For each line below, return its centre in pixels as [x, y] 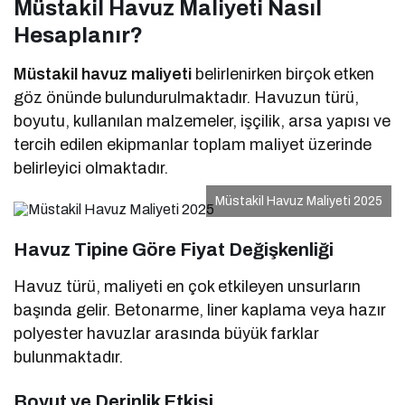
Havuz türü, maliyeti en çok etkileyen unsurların [188, 287]
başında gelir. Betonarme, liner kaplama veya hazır [200, 311]
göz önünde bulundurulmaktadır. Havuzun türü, [187, 98]
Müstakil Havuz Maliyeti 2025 [299, 202]
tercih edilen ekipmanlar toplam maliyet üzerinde [193, 145]
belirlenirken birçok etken [283, 75]
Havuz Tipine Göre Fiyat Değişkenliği [174, 250]
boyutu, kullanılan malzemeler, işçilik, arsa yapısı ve [202, 122]
